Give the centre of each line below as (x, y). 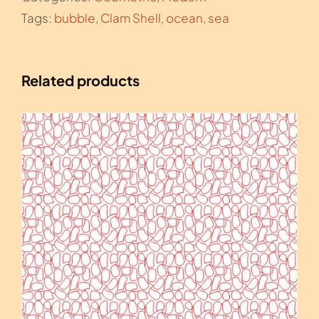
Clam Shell (131, 17)
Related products (80, 80)
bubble (75, 17)
